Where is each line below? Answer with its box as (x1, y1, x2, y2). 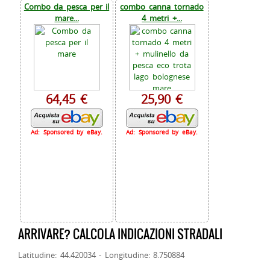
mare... (54, 12, 79, 24)
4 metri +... (142, 12, 182, 24)
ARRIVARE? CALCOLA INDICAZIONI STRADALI (18, 224, 222, 243)
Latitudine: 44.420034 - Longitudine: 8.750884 (18, 249, 185, 260)
